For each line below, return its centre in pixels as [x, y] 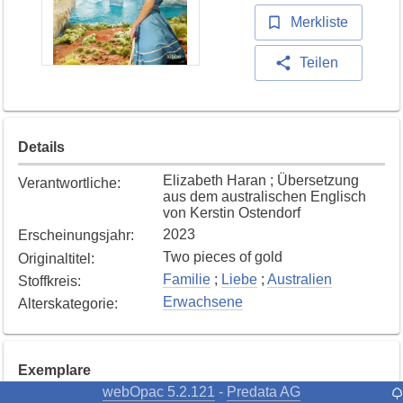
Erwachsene [203, 302]
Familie [187, 280]
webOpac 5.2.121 [159, 391]
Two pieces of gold [223, 257]
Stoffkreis [48, 281]
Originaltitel [54, 258]
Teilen [319, 63]
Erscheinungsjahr [74, 236]
